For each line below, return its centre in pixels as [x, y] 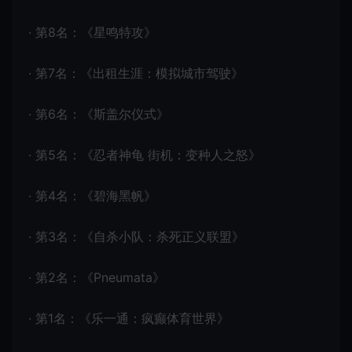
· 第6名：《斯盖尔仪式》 [99, 114]
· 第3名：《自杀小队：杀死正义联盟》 [136, 236]
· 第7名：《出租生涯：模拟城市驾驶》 [136, 73]
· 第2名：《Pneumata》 [97, 277]
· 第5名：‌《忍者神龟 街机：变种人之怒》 [145, 154]
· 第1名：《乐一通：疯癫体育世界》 [129, 318]
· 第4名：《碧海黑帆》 [92, 195]
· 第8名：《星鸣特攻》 [92, 32]
